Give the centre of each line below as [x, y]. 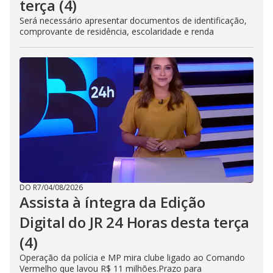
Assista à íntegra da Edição [112, 202]
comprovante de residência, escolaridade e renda [117, 31]
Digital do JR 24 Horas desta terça [135, 222]
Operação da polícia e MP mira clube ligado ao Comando [132, 257]
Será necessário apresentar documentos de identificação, [133, 20]
